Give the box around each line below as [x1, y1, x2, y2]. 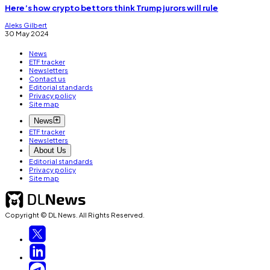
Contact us [29, 74, 66, 83]
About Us [34, 146, 66, 155]
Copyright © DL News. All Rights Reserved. [5, 210, 145, 219]
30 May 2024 [5, 29, 48, 38]
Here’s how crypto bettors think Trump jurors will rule [5, 2, 218, 13]
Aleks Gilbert [5, 20, 47, 30]
